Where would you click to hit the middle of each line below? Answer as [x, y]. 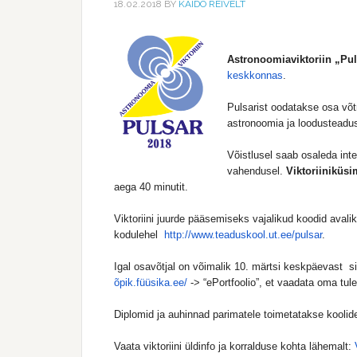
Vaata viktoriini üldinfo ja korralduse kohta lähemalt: [234, 346]
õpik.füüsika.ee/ [151, 282]
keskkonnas [255, 75]
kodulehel [139, 235]
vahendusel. [257, 171]
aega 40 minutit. [151, 187]
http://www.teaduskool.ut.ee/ [229, 235]
